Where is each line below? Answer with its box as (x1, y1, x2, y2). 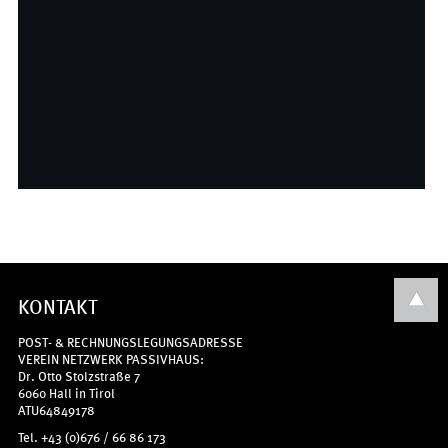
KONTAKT (17, 291, 97, 321)
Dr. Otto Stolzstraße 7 (17, 365, 140, 385)
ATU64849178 (17, 399, 95, 419)
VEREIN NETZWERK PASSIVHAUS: (17, 348, 204, 368)
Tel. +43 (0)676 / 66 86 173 (17, 426, 166, 446)
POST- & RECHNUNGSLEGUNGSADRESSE (17, 331, 243, 351)
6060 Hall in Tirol (17, 382, 115, 402)
